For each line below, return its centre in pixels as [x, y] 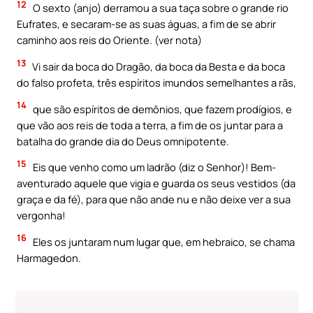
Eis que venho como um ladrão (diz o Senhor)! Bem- [153, 167]
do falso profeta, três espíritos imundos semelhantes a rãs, [156, 82]
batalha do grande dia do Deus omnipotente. [123, 141]
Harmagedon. [49, 257]
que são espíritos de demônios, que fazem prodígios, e [161, 109]
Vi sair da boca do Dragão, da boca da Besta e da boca [158, 66]
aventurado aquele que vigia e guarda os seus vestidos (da [156, 183]
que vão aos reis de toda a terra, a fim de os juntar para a [150, 125]
